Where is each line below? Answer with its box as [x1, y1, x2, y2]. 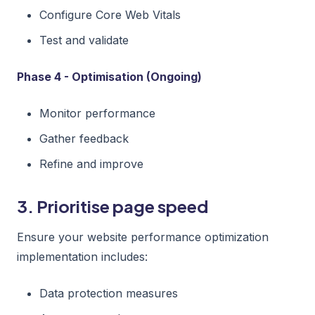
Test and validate [39, 32, 129, 47]
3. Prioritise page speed [17, 195, 208, 217]
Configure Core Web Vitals [39, 7, 181, 22]
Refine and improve [39, 156, 143, 171]
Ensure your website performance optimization [17, 229, 269, 244]
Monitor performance [39, 105, 155, 120]
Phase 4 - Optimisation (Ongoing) [17, 69, 202, 84]
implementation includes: [17, 249, 148, 264]
